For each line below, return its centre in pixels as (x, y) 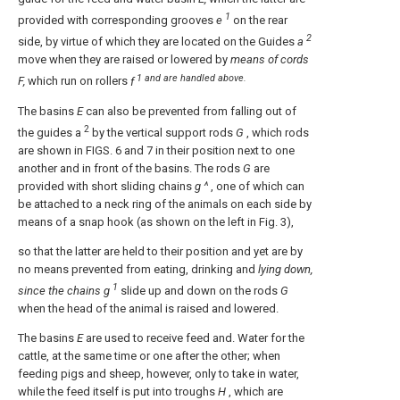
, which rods (276, 132)
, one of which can (256, 186)
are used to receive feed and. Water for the (194, 338)
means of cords (270, 60)
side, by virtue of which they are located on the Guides (158, 42)
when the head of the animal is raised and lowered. (148, 309)
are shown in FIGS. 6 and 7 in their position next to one (156, 150)
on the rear (260, 20)
